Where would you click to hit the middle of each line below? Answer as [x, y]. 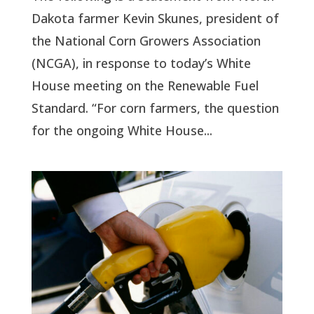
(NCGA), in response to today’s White [141, 63]
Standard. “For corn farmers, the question [155, 108]
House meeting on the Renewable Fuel [145, 86]
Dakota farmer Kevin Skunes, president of [155, 19]
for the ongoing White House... [122, 131]
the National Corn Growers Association [146, 41]
